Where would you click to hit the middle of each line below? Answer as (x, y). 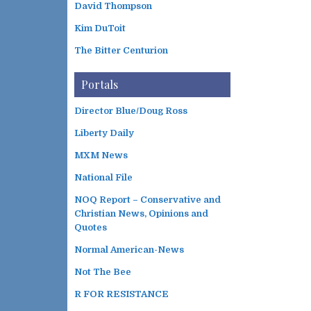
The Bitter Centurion (121, 50)
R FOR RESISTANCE (121, 294)
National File (103, 177)
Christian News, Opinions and (141, 213)
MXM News (101, 155)
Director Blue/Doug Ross (131, 111)
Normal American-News (129, 250)
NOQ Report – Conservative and (148, 200)
